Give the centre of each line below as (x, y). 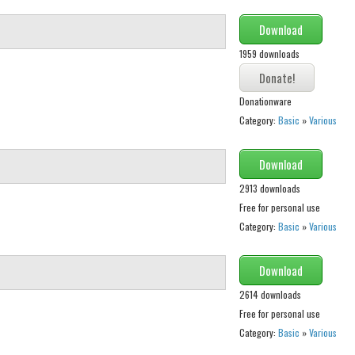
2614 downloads (270, 295)
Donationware (265, 101)
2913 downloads (269, 189)
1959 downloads (269, 54)
